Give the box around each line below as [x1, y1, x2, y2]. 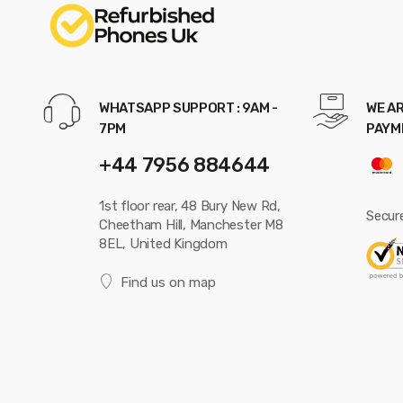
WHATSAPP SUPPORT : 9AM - [99, 100, 278, 117]
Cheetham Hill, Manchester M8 [99, 216, 283, 233]
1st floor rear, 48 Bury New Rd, [99, 197, 282, 214]
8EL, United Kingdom [99, 235, 228, 252]
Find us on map [120, 273, 216, 291]
